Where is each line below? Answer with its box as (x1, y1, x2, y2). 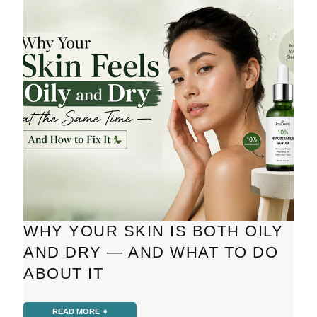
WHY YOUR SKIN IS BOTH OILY (23, 221, 284, 240)
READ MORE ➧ (52, 306, 108, 316)
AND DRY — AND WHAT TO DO (23, 243, 279, 261)
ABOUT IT (23, 264, 104, 282)
